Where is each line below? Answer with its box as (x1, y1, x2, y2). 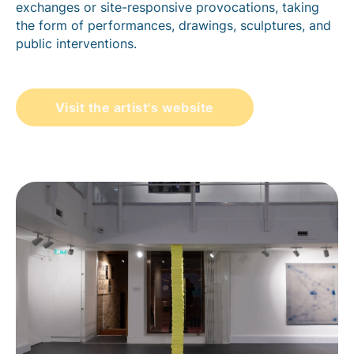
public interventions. (16, 35, 137, 51)
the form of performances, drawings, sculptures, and (16, 17, 331, 33)
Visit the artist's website (55, 99, 214, 115)
